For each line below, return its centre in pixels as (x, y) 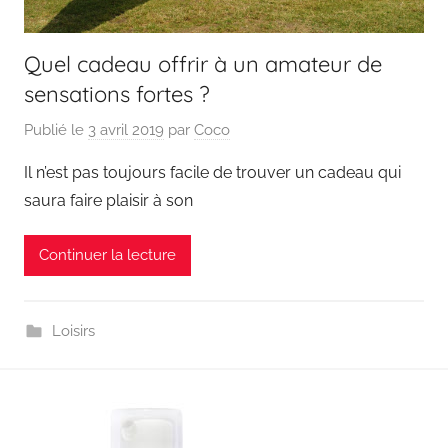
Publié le (56, 129)
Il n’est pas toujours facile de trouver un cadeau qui (212, 172)
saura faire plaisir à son (108, 200)
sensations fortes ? (117, 94)
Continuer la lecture (107, 255)
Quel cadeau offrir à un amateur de (203, 64)
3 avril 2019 (126, 129)
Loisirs (73, 330)
